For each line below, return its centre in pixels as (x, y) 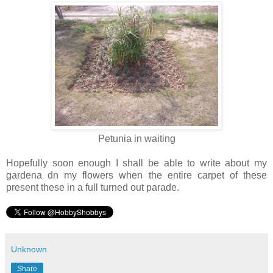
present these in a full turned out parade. (93, 187)
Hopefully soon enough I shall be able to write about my (136, 163)
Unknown (29, 249)
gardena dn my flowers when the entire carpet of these (136, 175)
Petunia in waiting (136, 138)
